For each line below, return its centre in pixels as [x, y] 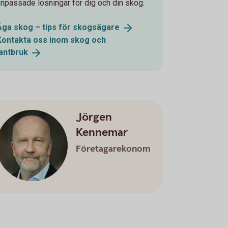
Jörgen [94, 117]
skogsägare [96, 27]
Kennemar [102, 132]
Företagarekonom [113, 149]
